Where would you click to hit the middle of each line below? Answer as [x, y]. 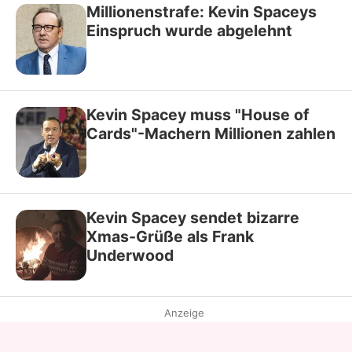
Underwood [130, 255]
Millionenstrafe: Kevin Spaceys [202, 11]
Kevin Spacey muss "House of [198, 114]
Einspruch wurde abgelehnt [189, 30]
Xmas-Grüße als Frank [170, 236]
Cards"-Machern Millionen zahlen [211, 133]
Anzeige [184, 312]
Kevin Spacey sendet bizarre [193, 217]
